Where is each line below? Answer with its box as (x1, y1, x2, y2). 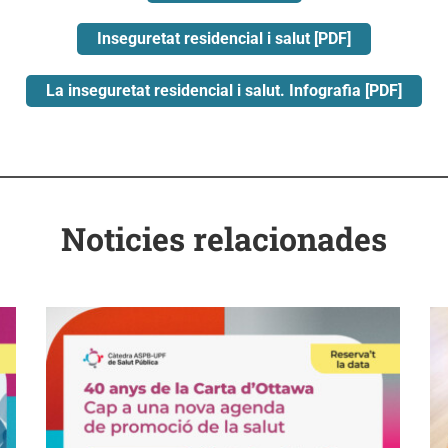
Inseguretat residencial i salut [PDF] (97, 29, 351, 49)
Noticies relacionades (61, 217, 387, 261)
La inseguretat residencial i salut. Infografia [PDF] (46, 81, 402, 101)
